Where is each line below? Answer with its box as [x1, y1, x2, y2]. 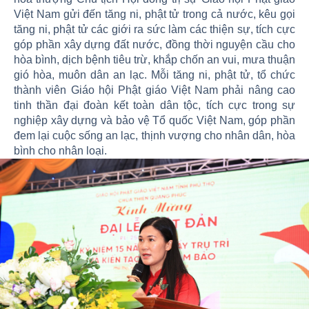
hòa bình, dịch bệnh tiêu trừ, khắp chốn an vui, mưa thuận [14, 54, 295, 66]
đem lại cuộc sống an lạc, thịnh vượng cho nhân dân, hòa [14, 130, 295, 142]
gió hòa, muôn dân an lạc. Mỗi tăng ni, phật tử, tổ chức [14, 69, 295, 81]
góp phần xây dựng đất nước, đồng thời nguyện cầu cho [14, 39, 295, 51]
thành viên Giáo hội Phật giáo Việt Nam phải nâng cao [14, 84, 295, 97]
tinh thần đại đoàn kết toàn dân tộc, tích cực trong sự [14, 99, 295, 112]
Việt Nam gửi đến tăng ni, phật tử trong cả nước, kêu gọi [14, 8, 295, 21]
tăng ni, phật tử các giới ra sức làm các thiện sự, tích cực [14, 23, 295, 36]
